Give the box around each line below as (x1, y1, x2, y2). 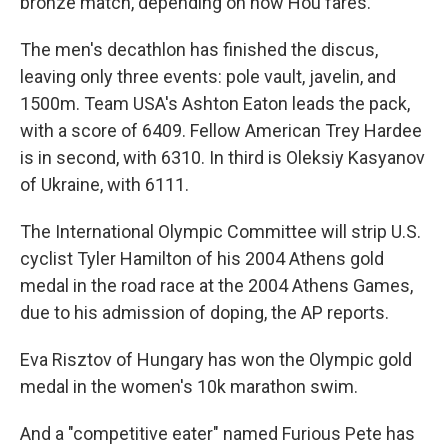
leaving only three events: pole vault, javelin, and (20, 66, 396, 88)
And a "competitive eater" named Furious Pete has (20, 423, 415, 445)
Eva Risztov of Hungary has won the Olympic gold (20, 349, 412, 371)
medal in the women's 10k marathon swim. (20, 376, 358, 398)
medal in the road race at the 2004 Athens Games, (20, 275, 413, 297)
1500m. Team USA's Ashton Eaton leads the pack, (20, 93, 410, 115)
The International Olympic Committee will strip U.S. (20, 221, 421, 243)
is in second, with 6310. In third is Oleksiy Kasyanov (20, 147, 425, 169)
